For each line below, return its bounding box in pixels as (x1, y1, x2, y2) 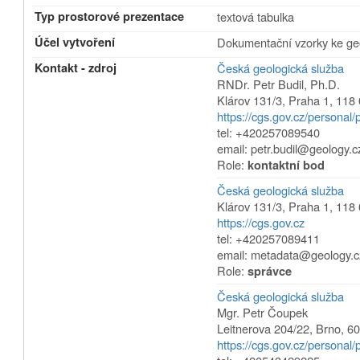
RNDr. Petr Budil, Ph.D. (217, 76, 341, 92)
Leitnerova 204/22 (217, 320, 310, 337)
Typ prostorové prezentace (35, 8, 185, 25)
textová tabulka (217, 8, 295, 25)
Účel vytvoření (35, 34, 116, 51)
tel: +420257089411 (217, 230, 321, 247)
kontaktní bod (247, 157, 325, 174)
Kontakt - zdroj (35, 59, 117, 76)
